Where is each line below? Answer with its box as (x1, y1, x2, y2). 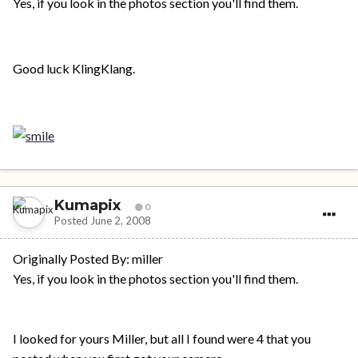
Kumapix (54, 196, 121, 214)
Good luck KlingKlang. (13, 61, 135, 76)
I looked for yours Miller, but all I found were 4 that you (13, 331, 311, 347)
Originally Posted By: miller (13, 251, 163, 267)
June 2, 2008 (90, 213, 151, 227)
